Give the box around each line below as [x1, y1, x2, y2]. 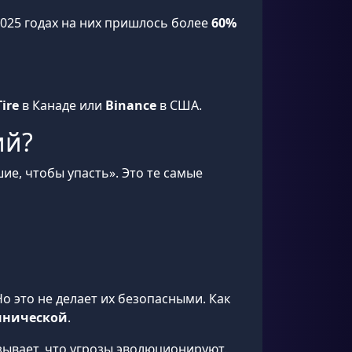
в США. [156, 97, 202, 114]
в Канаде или [19, 97, 105, 114]
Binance [105, 97, 156, 114]
